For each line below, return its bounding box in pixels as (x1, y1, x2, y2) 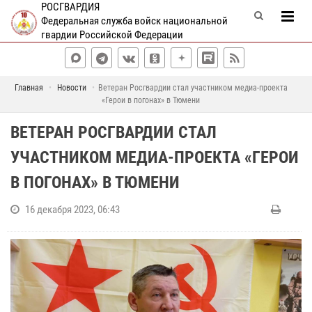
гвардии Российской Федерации (40, 29, 183, 41)
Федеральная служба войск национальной (40, 15, 228, 27)
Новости (56, 83, 86, 93)
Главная (14, 83, 43, 93)
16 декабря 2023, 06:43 (25, 203, 120, 216)
